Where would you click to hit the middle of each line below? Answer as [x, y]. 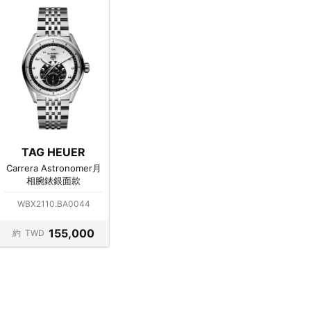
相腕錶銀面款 [53, 180]
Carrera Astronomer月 [53, 168]
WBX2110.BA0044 [53, 203]
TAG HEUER [53, 152]
